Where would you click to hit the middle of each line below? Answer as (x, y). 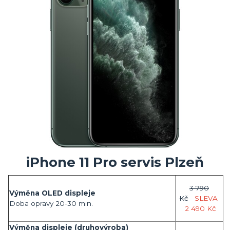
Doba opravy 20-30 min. (51, 203)
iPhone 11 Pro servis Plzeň (115, 162)
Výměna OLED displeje (54, 193)
